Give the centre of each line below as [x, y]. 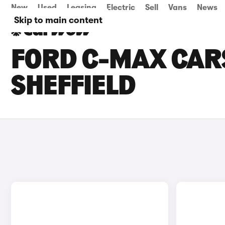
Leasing [82, 8]
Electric [121, 8]
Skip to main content [58, 20]
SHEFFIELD [73, 87]
